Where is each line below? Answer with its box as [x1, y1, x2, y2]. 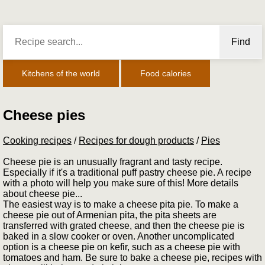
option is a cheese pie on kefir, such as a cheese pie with [3, 242, 240, 253]
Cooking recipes [3, 135, 72, 146]
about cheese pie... [3, 189, 82, 199]
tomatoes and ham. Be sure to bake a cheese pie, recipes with [3, 253, 262, 263]
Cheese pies [3, 107, 85, 124]
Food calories [140, 68, 191, 78]
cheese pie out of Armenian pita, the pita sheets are [3, 210, 216, 221]
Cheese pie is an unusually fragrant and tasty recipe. [3, 157, 222, 167]
